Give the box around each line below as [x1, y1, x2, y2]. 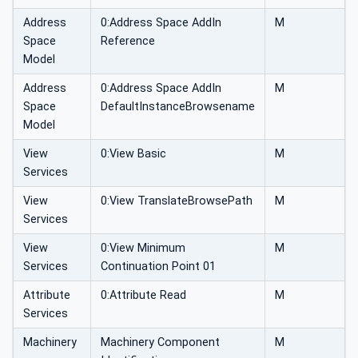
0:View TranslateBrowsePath [101, 193, 253, 208]
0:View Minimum [101, 241, 185, 255]
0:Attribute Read [101, 288, 186, 302]
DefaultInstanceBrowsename [101, 99, 255, 113]
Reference [101, 34, 155, 48]
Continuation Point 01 [101, 259, 216, 273]
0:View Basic [101, 146, 166, 161]
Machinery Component [101, 335, 220, 349]
